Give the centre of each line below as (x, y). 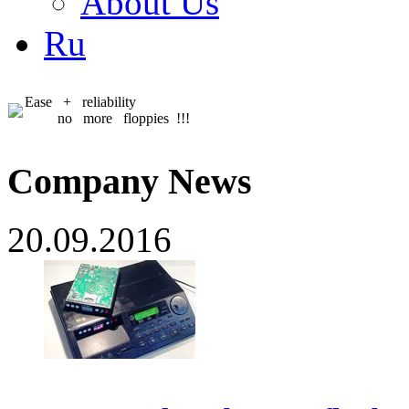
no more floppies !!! (107, 118)
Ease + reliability (80, 102)
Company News (130, 181)
